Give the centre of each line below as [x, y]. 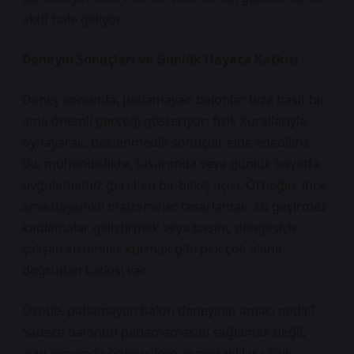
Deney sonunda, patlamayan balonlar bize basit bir [174, 100]
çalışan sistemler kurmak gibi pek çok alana [152, 249]
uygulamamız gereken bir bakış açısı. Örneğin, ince [174, 185]
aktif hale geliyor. [72, 19]
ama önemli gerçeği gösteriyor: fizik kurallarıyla [164, 121]
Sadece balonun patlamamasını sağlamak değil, [164, 332]
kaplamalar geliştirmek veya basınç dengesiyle [160, 228]
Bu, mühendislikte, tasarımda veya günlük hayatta [171, 164]
